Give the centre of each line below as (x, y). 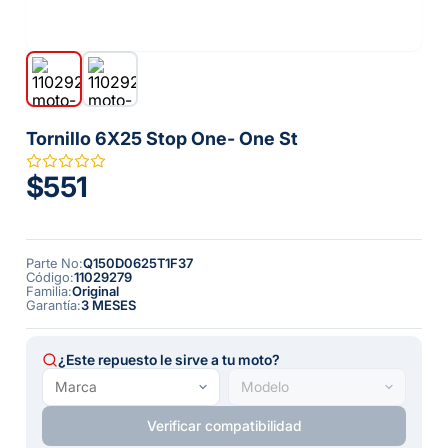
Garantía (51, 305)
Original (95, 291)
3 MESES (108, 305)
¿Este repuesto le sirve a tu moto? (169, 359)
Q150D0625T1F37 (138, 263)
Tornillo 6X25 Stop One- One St (162, 138)
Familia (47, 291)
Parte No (52, 263)
